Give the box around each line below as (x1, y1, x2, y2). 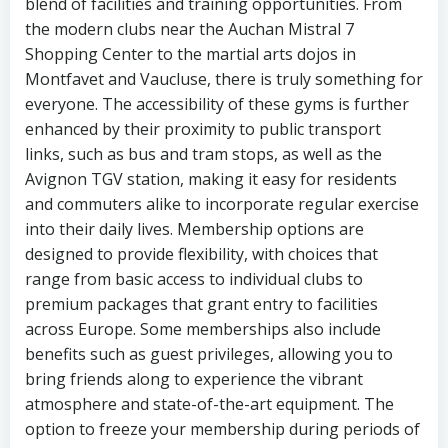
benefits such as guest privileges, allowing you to (25, 343, 393, 366)
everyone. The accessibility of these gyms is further (25, 93, 409, 116)
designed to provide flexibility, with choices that (25, 243, 378, 266)
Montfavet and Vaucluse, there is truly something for (25, 68, 423, 91)
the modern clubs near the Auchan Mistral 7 (25, 18, 354, 41)
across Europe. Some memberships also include (25, 318, 381, 341)
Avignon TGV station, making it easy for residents (25, 168, 397, 191)
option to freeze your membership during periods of (25, 418, 420, 441)
